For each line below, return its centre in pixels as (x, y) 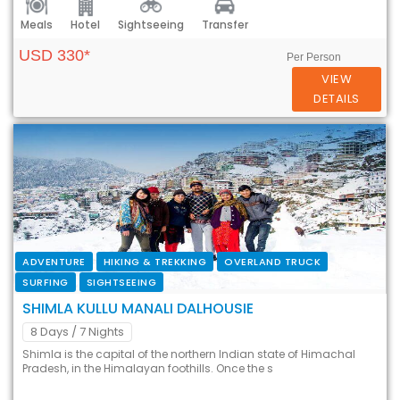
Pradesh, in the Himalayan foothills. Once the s (148, 368)
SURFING (46, 282)
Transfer (225, 25)
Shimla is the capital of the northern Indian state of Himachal (189, 354)
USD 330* (54, 55)
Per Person (314, 57)
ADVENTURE (54, 261)
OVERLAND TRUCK (272, 261)
